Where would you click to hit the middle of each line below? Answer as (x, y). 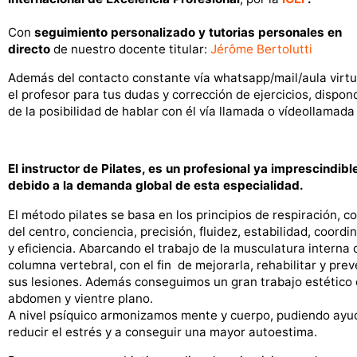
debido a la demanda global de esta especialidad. (156, 186)
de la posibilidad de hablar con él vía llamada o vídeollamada (181, 112)
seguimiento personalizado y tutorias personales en (188, 32)
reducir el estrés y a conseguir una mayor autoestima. (163, 331)
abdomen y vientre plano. (80, 298)
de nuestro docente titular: (130, 49)
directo (29, 49)
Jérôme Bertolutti (261, 49)
